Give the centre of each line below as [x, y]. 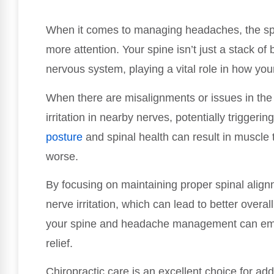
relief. [59, 244]
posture [64, 137]
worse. [62, 156]
